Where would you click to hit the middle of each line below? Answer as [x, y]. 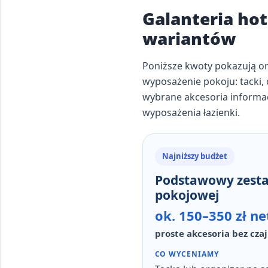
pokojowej [187, 195]
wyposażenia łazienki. [191, 112]
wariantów [189, 38]
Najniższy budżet [194, 156]
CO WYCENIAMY [187, 254]
